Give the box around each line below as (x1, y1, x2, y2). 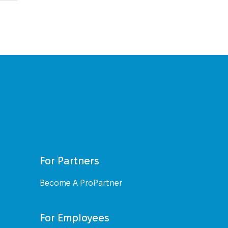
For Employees (40, 212, 110, 224)
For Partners (40, 155, 100, 167)
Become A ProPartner (40, 179, 123, 188)
